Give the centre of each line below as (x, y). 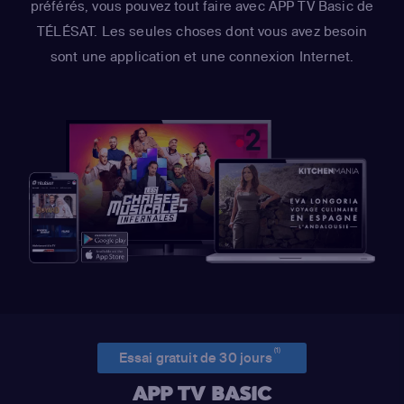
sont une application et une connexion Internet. (202, 57)
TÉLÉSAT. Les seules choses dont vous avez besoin (202, 32)
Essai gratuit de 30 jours (197, 358)
